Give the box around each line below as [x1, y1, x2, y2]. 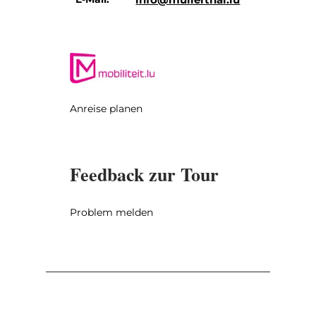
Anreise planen [69, 102, 142, 115]
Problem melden [69, 205, 153, 219]
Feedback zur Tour [69, 160, 219, 188]
